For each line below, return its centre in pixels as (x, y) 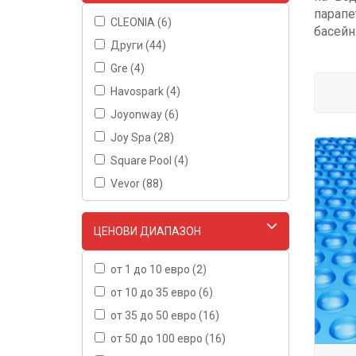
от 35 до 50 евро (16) (165, 315)
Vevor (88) (137, 184)
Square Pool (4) (149, 161)
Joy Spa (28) (142, 137)
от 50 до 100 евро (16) (168, 339)
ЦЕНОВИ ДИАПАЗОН (147, 231)
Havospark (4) (145, 91)
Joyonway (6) (145, 114)
